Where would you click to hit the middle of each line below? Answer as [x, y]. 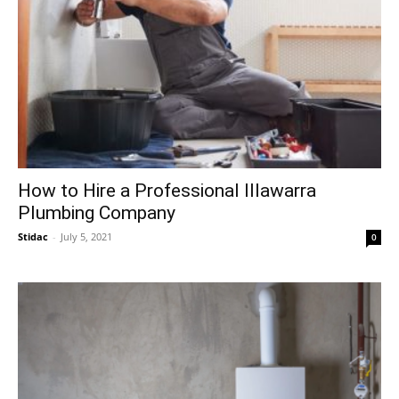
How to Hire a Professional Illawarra [167, 190]
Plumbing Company [97, 212]
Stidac [33, 236]
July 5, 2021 [86, 236]
